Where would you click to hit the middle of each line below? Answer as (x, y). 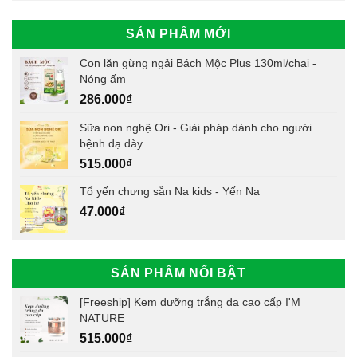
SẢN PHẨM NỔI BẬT (178, 273)
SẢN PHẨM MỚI (178, 33)
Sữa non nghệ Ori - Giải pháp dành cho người (196, 127)
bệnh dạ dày (111, 143)
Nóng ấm (103, 78)
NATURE (102, 318)
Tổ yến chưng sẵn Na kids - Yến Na (170, 191)
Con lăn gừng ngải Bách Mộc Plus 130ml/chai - (198, 63)
